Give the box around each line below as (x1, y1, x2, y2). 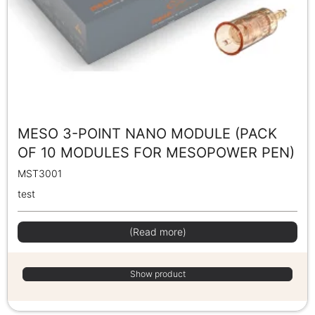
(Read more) (129, 225, 186, 238)
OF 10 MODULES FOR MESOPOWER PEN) (18, 143, 295, 161)
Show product (129, 268, 186, 279)
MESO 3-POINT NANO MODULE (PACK (18, 124, 277, 142)
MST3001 (18, 167, 62, 179)
